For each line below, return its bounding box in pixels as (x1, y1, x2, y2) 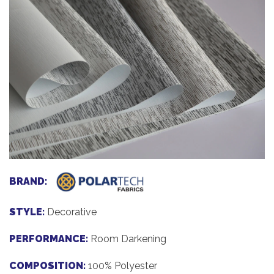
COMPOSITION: (9, 260, 86, 272)
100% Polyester (88, 260, 157, 272)
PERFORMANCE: (9, 233, 88, 245)
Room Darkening (91, 233, 166, 245)
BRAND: (9, 176, 47, 188)
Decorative (47, 206, 97, 218)
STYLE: (9, 206, 45, 218)
